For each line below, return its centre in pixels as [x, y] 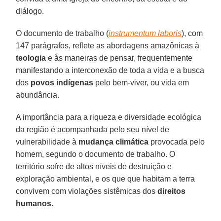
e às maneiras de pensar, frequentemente [119, 58]
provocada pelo [177, 142]
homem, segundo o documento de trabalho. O [96, 154]
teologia [31, 58]
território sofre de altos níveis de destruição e [94, 166]
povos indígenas [62, 82]
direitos [172, 191]
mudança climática [114, 142]
